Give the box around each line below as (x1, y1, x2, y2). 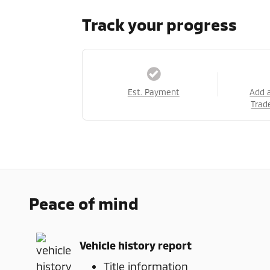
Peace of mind (29, 193, 139, 213)
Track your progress (82, 14, 237, 34)
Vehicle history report (80, 239, 192, 252)
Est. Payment (127, 86, 180, 97)
